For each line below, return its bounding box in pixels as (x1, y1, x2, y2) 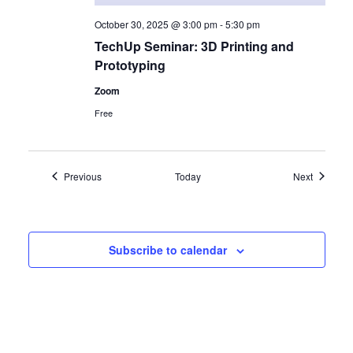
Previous (63, 169, 102, 183)
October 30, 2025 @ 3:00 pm (94, 17, 217, 31)
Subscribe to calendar (109, 241, 227, 258)
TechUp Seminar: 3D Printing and (94, 36, 294, 55)
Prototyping (94, 55, 165, 74)
